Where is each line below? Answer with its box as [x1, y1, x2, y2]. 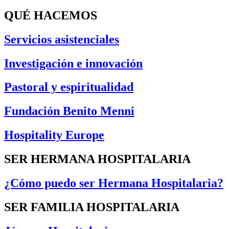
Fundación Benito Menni [4, 104, 134, 118]
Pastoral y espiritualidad [4, 80, 133, 94]
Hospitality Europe [4, 128, 104, 142]
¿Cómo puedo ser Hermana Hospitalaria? [4, 176, 223, 190]
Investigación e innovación [4, 56, 143, 70]
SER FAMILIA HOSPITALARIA [4, 200, 179, 214]
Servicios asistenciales [4, 32, 119, 46]
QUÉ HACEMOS [4, 8, 97, 22]
